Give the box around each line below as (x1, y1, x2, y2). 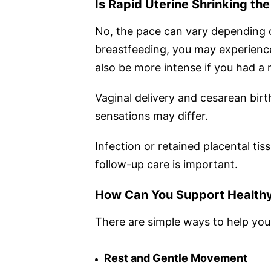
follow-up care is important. (95, 157, 238, 171)
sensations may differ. (95, 109, 208, 122)
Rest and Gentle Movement (104, 251, 247, 264)
